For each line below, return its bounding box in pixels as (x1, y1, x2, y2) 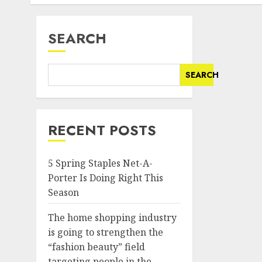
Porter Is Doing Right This (48, 171, 163, 184)
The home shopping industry (48, 211, 177, 224)
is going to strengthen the (48, 226, 163, 239)
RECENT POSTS (48, 120, 156, 140)
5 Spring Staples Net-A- (48, 157, 153, 170)
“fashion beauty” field (48, 240, 145, 253)
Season (48, 186, 79, 199)
